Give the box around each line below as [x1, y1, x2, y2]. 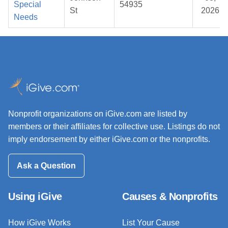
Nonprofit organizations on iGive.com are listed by [8, 109, 187, 119]
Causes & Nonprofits [122, 190, 218, 202]
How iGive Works [8, 218, 71, 227]
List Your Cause [122, 218, 180, 227]
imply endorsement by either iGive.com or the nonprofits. [8, 135, 210, 144]
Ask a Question [17, 161, 76, 170]
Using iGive [8, 190, 62, 202]
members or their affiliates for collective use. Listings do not [8, 122, 220, 131]
